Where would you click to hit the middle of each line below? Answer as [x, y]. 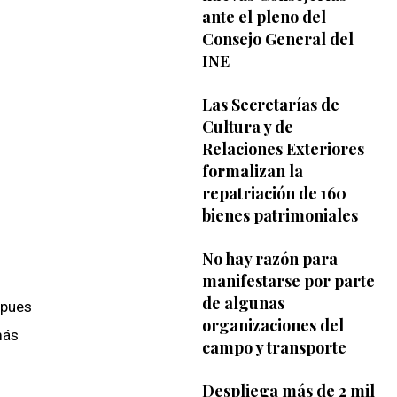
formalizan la [252, 171]
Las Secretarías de [270, 104]
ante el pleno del [264, 16]
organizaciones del [272, 325]
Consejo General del [277, 39]
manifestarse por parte [288, 280]
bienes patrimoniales [280, 215]
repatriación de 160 [274, 193]
